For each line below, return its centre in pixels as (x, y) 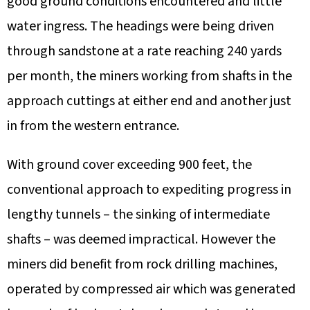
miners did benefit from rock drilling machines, (142, 264)
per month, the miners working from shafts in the (149, 76)
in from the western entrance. (93, 126)
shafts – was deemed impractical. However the (141, 239)
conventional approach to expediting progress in (149, 189)
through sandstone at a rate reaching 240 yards (144, 51)
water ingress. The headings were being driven (140, 26)
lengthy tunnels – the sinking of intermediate (138, 214)
